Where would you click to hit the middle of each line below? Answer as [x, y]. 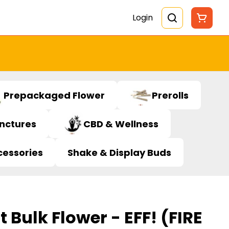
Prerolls [170, 95]
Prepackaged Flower [54, 95]
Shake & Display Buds [119, 152]
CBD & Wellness [121, 124]
